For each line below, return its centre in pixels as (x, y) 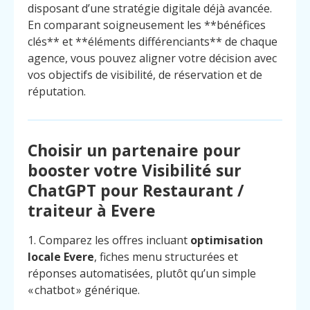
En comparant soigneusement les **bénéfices (147, 25)
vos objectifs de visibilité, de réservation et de (145, 74)
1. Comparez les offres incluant (109, 240)
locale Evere (61, 257)
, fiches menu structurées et (166, 257)
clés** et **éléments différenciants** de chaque (153, 41)
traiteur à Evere (92, 211)
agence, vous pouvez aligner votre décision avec (152, 58)
